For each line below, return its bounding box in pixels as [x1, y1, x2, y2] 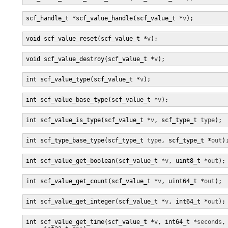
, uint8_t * [168, 157, 208, 164]
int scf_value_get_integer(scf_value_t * [26, 198, 165, 205]
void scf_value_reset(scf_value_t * [26, 35, 147, 42]
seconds [197, 218, 222, 225]
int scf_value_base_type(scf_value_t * [26, 96, 158, 103]
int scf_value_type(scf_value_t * [26, 76, 140, 83]
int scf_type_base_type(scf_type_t [26, 137, 147, 144]
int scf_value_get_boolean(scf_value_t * [26, 157, 165, 164]
